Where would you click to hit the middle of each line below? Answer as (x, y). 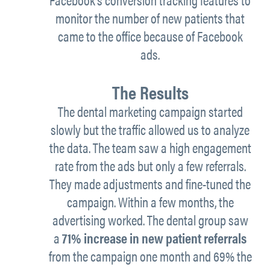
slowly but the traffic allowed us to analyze (150, 130)
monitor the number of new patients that (150, 18)
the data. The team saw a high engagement (150, 148)
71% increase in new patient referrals (154, 238)
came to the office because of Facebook (150, 36)
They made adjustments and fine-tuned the (150, 184)
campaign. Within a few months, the (150, 202)
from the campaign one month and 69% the (150, 256)
